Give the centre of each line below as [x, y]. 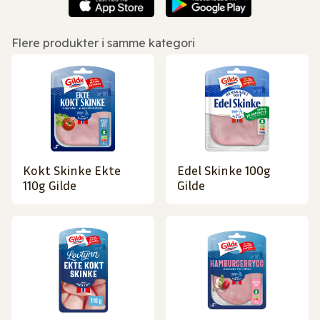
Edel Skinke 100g [224, 170]
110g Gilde [50, 185]
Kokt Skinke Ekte [72, 170]
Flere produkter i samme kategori [103, 43]
